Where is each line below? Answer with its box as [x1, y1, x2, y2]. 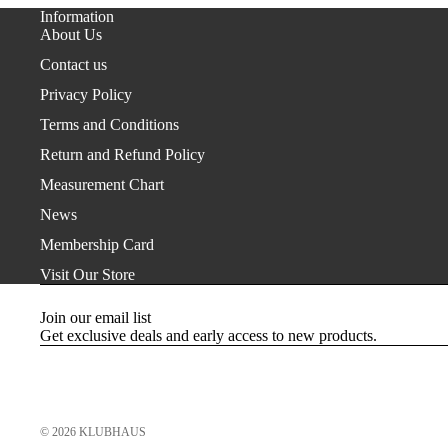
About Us [40, 25, 102, 43]
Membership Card [40, 235, 154, 253]
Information [40, 7, 114, 25]
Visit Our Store [40, 265, 135, 283]
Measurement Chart [40, 175, 164, 193]
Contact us [40, 55, 107, 73]
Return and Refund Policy [40, 145, 205, 163]
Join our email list [40, 308, 151, 326]
